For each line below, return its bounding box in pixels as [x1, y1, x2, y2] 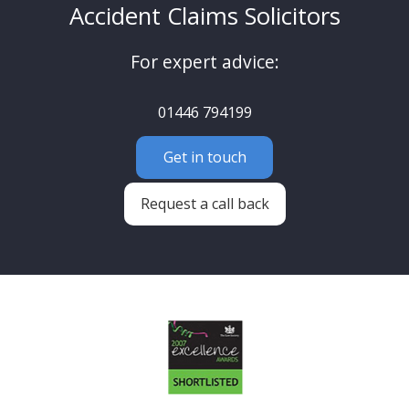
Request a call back [140, 193, 269, 214]
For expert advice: [130, 48, 279, 74]
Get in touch [163, 146, 246, 167]
